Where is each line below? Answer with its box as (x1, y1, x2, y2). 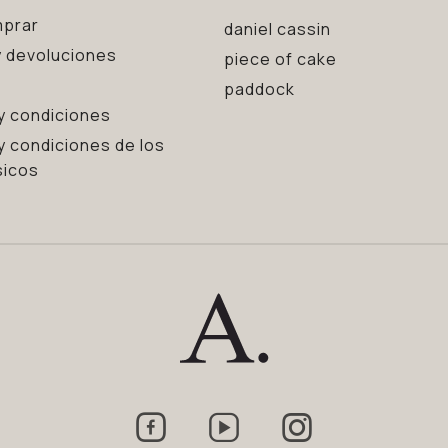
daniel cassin (224, 18, 331, 40)
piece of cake (224, 48, 337, 70)
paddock (224, 78, 295, 100)
